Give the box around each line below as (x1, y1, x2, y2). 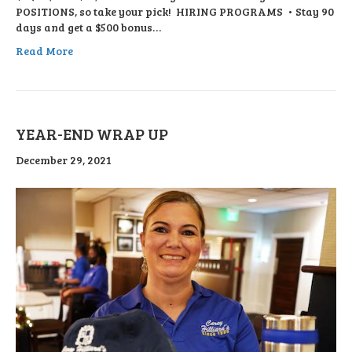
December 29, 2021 (16, 152, 112, 167)
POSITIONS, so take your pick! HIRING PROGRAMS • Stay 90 (16, 3, 334, 19)
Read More (16, 42, 73, 58)
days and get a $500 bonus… (16, 19, 161, 35)
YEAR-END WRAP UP (16, 122, 168, 145)
